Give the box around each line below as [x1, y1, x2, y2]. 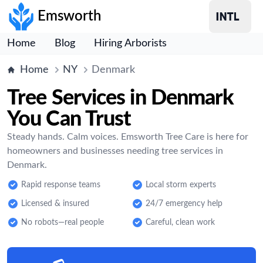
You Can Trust [7, 109, 131, 130]
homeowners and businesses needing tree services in [7, 146, 223, 156]
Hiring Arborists [94, 38, 167, 49]
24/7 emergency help [146, 200, 222, 208]
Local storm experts [146, 181, 216, 189]
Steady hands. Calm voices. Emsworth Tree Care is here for [7, 132, 248, 141]
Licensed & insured [21, 200, 89, 208]
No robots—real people [21, 218, 104, 227]
